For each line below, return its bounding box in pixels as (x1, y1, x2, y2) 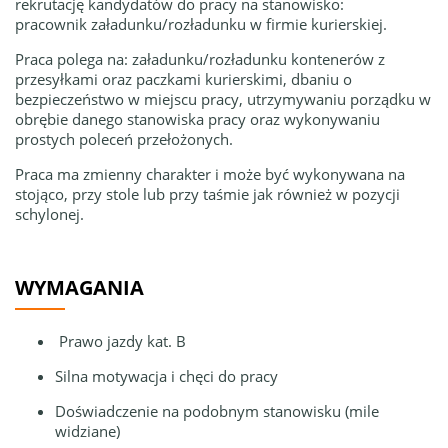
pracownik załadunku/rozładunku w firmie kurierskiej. (15, 14, 387, 34)
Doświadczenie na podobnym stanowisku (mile (55, 401, 379, 421)
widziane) (55, 421, 120, 441)
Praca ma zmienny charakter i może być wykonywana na (15, 164, 405, 184)
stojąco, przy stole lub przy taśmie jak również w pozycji (15, 184, 400, 204)
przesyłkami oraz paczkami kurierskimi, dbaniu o (15, 69, 352, 89)
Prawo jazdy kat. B (55, 331, 186, 351)
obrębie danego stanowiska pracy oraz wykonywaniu (15, 109, 380, 129)
